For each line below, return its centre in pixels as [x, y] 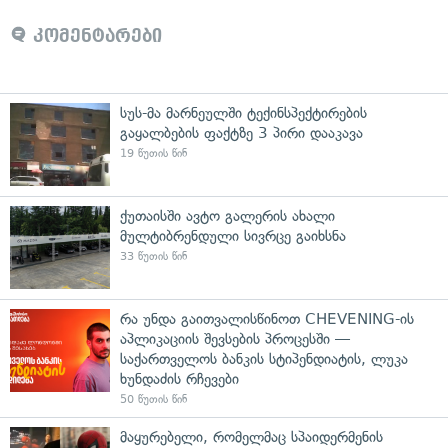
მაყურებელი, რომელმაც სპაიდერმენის [251, 436]
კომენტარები [94, 35]
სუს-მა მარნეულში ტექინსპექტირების [243, 112]
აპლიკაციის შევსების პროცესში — [235, 338]
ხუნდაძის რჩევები [179, 378]
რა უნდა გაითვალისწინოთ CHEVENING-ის [267, 318]
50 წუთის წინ [153, 399]
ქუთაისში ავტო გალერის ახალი [227, 215]
